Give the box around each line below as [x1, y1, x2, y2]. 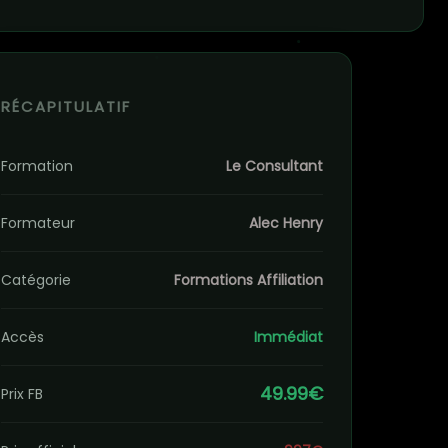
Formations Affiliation [174, 270, 323, 290]
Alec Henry [249, 213, 323, 233]
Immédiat [254, 327, 323, 347]
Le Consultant [226, 156, 323, 176]
